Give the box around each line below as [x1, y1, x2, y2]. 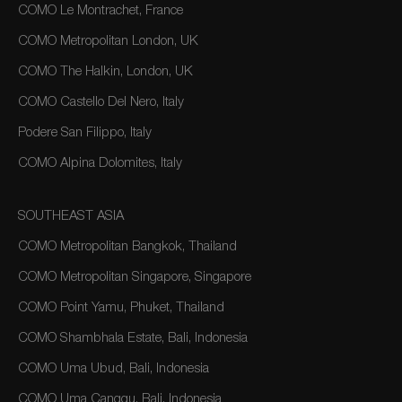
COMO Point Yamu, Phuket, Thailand [18, 301, 224, 315]
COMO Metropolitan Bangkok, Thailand [18, 240, 237, 254]
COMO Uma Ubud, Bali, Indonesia [18, 363, 209, 376]
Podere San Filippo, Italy [18, 127, 152, 140]
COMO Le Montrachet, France [18, 4, 183, 18]
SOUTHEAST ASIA [18, 210, 124, 223]
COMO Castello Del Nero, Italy [18, 96, 184, 109]
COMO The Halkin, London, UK [18, 66, 193, 79]
